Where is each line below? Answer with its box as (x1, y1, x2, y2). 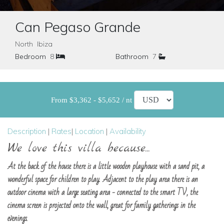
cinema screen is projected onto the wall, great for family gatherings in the (7, 198, 195, 213)
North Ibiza (15, 39, 52, 48)
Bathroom (115, 52, 148, 61)
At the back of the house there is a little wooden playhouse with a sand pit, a (7, 159, 204, 174)
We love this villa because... (7, 140, 150, 156)
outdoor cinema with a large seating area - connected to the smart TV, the (7, 185, 198, 200)
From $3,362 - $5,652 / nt (50, 95, 134, 104)
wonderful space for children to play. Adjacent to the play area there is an (7, 172, 198, 187)
